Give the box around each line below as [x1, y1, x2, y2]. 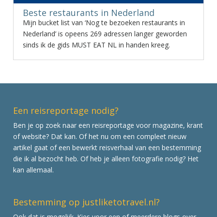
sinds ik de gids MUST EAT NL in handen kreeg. [22, 40, 170, 49]
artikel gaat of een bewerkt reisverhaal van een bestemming [13, 143, 201, 153]
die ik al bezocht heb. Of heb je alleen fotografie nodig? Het [13, 154, 199, 164]
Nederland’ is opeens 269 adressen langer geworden [22, 29, 187, 38]
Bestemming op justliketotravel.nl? [13, 196, 160, 208]
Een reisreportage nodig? [13, 105, 119, 117]
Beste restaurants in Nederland [22, 7, 155, 18]
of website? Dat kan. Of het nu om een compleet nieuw [13, 132, 186, 141]
